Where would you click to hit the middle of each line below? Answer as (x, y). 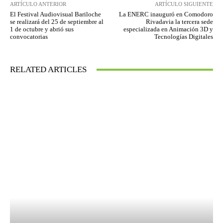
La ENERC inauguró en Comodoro (166, 14)
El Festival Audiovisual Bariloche (56, 14)
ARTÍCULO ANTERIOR (38, 4)
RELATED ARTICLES (48, 70)
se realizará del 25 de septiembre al (57, 22)
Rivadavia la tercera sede (179, 22)
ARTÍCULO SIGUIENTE (184, 4)
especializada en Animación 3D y (168, 29)
